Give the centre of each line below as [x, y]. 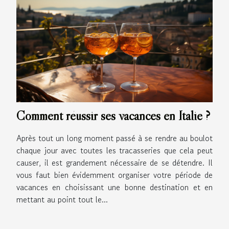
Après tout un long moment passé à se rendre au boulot [114, 138]
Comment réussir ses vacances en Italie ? [113, 116]
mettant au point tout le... [62, 199]
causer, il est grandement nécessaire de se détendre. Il [114, 163]
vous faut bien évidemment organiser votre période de [114, 175]
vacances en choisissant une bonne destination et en [114, 187]
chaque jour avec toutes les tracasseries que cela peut [114, 150]
